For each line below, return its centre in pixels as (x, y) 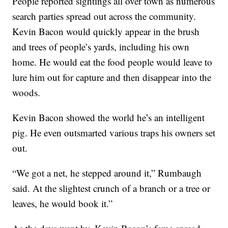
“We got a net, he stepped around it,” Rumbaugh (107, 173)
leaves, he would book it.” (63, 204)
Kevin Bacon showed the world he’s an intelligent (109, 118)
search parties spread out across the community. (104, 16)
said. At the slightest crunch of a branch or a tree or (111, 188)
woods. (26, 93)
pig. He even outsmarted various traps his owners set (114, 133)
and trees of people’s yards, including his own (101, 47)
